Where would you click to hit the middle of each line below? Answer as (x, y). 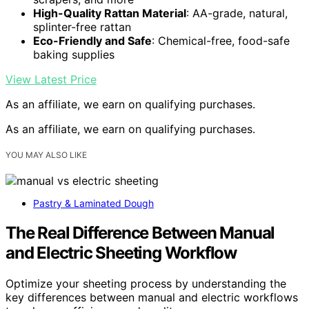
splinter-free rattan (82, 27)
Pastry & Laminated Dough (93, 203)
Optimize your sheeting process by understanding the (146, 283)
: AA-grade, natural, (237, 13)
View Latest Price (51, 79)
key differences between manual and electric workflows (152, 297)
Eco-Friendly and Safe (92, 40)
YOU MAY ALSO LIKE (46, 155)
